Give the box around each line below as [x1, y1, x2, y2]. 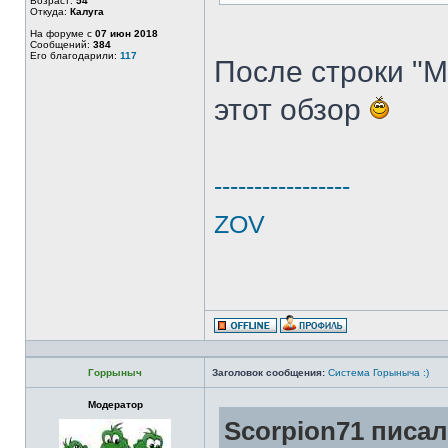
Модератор [87, 399, 143, 410]
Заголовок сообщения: [212, 367, 325, 378]
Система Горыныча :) [328, 367, 429, 378]
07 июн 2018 [95, 28, 158, 39]
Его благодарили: [30, 50, 120, 61]
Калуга [70, 6, 104, 17]
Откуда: [30, 6, 70, 17]
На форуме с [30, 28, 95, 39]
